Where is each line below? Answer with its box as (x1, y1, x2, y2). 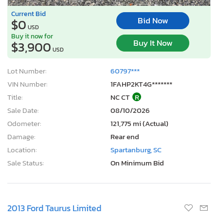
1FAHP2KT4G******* (110, 78, 172, 90)
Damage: (7, 130, 36, 142)
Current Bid (11, 8, 46, 18)
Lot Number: (7, 65, 47, 76)
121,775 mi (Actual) (110, 117, 168, 129)
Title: (7, 91, 23, 103)
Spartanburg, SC (110, 144, 162, 155)
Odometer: (7, 117, 41, 129)
